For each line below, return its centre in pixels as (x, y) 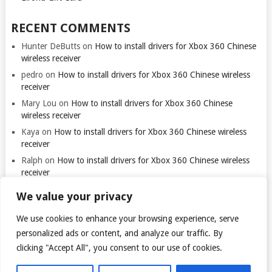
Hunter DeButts (50, 46)
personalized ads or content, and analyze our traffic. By (120, 233)
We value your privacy (74, 196)
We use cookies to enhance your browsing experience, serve (127, 219)
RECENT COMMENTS (70, 28)
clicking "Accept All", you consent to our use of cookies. (119, 248)
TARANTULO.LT (150, 263)
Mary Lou (39, 103)
